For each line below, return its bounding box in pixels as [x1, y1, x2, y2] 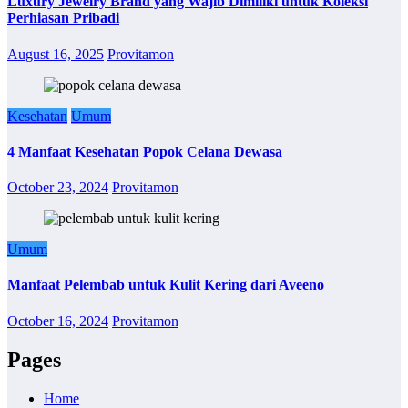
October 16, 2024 [7, 312, 108, 329]
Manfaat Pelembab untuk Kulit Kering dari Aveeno [7, 277, 324, 293]
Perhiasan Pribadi [7, 10, 119, 26]
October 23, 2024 [7, 179, 108, 196]
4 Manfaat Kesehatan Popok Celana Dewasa [7, 143, 282, 159]
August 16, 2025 [7, 46, 104, 62]
